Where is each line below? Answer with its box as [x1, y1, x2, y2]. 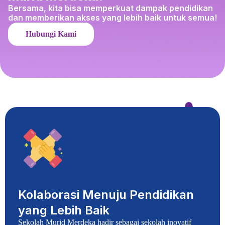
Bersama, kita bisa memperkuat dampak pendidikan [8, 3, 213, 14]
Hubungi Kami [26, 30, 76, 39]
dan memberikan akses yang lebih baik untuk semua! [8, 13, 217, 23]
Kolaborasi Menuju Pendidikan [18, 187, 194, 202]
